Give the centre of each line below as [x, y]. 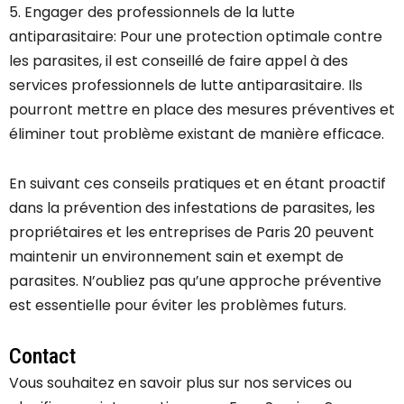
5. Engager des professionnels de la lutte [152, 13]
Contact [42, 357]
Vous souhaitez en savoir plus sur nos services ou [180, 383]
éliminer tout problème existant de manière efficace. [197, 134]
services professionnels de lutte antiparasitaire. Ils [186, 86]
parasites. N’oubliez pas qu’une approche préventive [195, 281]
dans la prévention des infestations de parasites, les [192, 208]
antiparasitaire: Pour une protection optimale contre [196, 37]
